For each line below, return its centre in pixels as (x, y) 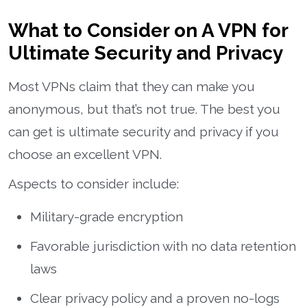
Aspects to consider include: (94, 183)
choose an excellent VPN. (85, 154)
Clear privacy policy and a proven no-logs (155, 298)
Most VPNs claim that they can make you (132, 86)
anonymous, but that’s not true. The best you (144, 109)
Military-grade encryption (107, 216)
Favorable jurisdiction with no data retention (163, 246)
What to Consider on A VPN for (148, 30)
